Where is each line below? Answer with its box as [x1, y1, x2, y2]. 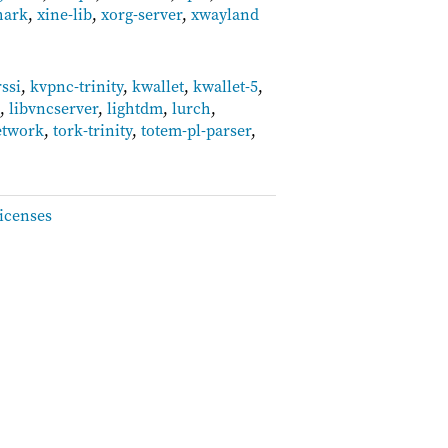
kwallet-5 [193, 74, 259, 97]
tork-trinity [53, 118, 133, 141]
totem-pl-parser [141, 118, 252, 141]
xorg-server [101, 2, 183, 25]
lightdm [107, 96, 164, 119]
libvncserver [9, 96, 99, 119]
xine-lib [37, 2, 93, 25]
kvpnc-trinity [30, 74, 124, 97]
